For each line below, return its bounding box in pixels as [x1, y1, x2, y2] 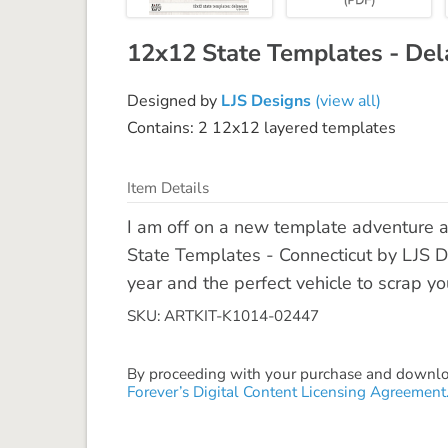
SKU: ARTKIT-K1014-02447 [127, 305, 319, 326]
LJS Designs [221, 89, 311, 112]
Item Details [127, 177, 209, 198]
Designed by [127, 89, 221, 112]
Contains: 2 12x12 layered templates [127, 116, 396, 139]
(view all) [311, 89, 381, 112]
